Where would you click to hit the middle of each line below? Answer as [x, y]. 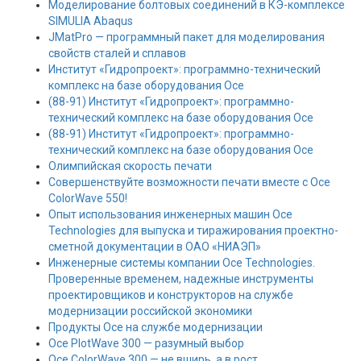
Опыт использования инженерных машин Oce [170, 214]
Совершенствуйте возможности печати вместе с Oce [189, 182]
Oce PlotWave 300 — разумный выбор [146, 343]
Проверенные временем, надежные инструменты [181, 279]
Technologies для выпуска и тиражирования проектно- [193, 230]
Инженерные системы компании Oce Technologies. [182, 263]
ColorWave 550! [88, 198]
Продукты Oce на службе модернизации [156, 327]
